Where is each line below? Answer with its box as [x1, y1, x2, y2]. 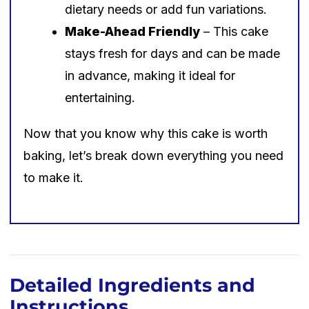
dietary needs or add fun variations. [65, 1, 267, 17]
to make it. [23, 170, 83, 185]
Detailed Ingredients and [10, 273, 255, 297]
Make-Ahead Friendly [65, 23, 200, 39]
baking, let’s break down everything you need [23, 148, 283, 163]
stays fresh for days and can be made [65, 46, 280, 61]
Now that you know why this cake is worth [23, 126, 268, 141]
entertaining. [65, 90, 135, 105]
